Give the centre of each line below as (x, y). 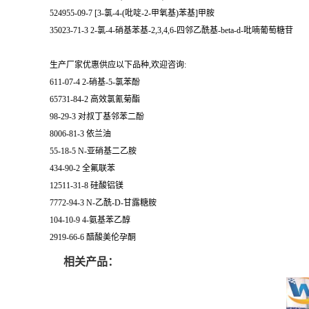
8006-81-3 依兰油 (80, 134)
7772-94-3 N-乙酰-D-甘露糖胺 (103, 203)
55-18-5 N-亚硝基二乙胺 (93, 151)
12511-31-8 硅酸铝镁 (87, 186)
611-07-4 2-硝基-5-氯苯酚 (95, 82)
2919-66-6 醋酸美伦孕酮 (93, 237)
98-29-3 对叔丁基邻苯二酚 (97, 117)
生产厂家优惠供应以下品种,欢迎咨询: (118, 65)
